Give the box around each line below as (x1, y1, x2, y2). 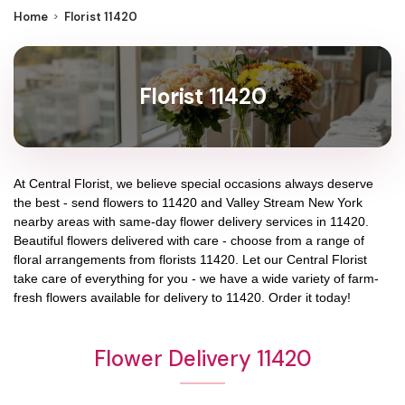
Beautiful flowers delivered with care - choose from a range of (14, 232, 364, 248)
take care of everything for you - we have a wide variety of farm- (14, 270, 379, 286)
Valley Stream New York (226, 194, 363, 210)
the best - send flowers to (14, 194, 162, 210)
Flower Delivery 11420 (93, 344, 312, 372)
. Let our (235, 251, 287, 267)
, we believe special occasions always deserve (109, 175, 373, 191)
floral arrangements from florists (14, 251, 200, 267)
